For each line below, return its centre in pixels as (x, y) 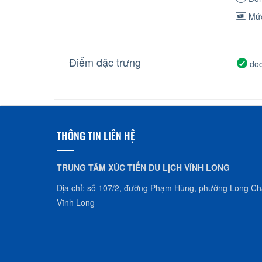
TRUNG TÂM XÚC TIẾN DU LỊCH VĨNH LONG (143, 167)
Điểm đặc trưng (105, 62)
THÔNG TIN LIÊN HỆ (96, 136)
